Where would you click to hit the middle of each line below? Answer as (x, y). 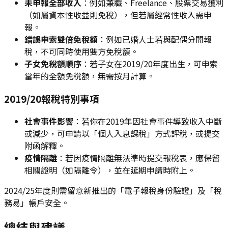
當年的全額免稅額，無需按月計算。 (90, 76)
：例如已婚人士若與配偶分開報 (155, 39)
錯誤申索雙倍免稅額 (61, 39)
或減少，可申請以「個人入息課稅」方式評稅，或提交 (122, 133)
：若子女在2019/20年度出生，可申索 (150, 64)
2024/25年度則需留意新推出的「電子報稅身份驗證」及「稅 (113, 190)
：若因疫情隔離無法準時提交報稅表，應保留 (138, 158)
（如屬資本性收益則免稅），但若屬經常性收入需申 (118, 15)
